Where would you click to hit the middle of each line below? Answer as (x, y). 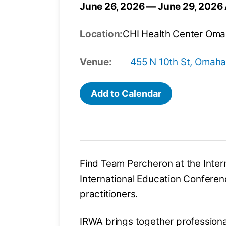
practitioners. (109, 194)
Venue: (96, 62)
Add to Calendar (126, 93)
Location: (101, 34)
